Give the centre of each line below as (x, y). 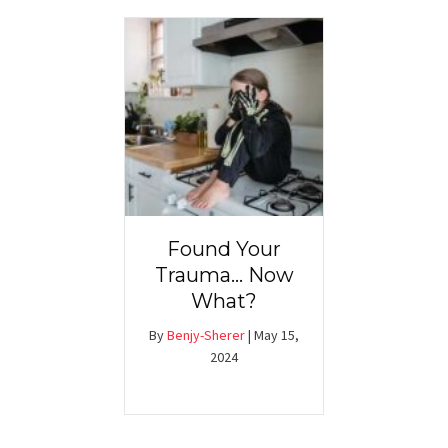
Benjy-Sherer (206, 335)
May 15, (276, 335)
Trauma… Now (224, 275)
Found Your (224, 249)
